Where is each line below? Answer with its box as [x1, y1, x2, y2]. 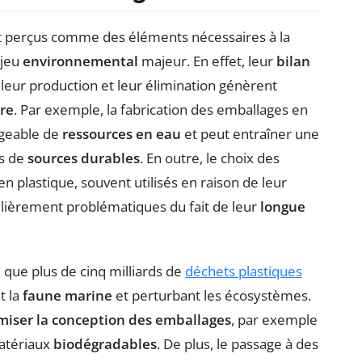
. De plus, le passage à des [157, 334, 318, 353]
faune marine [23, 285, 112, 305]
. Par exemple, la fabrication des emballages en [14, 99, 308, 119]
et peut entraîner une [181, 124, 319, 143]
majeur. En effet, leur [138, 51, 276, 70]
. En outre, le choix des [140, 148, 280, 167]
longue [260, 196, 305, 216]
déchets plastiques [185, 261, 302, 280]
